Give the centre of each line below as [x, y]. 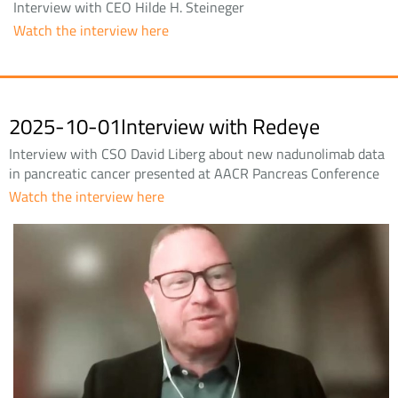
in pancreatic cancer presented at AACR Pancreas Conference [194, 174]
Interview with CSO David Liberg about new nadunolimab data [197, 154]
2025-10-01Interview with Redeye [164, 127]
